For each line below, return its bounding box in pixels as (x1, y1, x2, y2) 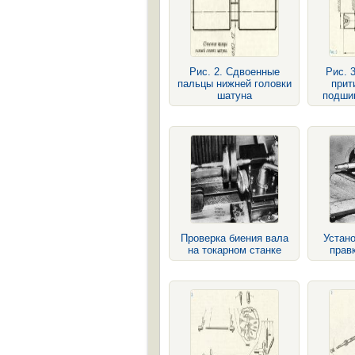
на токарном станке (187, 244, 281, 256)
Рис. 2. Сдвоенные (189, 66, 280, 78)
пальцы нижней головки (177, 78, 292, 90)
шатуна (216, 90, 252, 101)
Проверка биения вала (180, 232, 288, 244)
